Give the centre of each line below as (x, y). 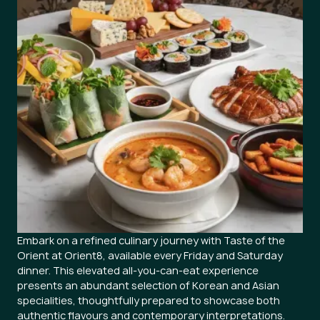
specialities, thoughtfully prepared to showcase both (149, 300)
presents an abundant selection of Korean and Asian (148, 285)
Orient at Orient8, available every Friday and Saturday (150, 255)
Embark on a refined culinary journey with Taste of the (151, 240)
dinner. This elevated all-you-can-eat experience (138, 270)
